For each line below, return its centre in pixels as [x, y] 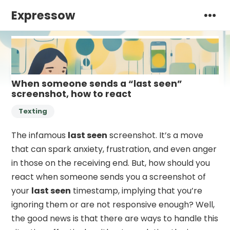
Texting [33, 111]
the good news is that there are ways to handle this [115, 218]
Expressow [43, 15]
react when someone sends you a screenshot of [109, 177]
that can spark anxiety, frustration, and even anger [114, 149]
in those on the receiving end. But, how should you [111, 163]
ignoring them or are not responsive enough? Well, [113, 204]
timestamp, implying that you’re [137, 190]
